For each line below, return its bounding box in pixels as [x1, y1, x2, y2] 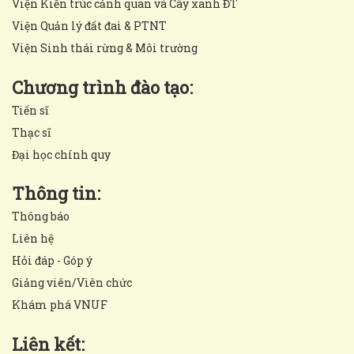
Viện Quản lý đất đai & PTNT [12, 17, 167, 33]
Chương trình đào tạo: [12, 75, 193, 99]
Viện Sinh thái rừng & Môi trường [12, 40, 198, 55]
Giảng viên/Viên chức [12, 274, 132, 290]
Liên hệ [12, 230, 54, 246]
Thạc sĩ [12, 124, 51, 140]
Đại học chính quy [12, 146, 111, 162]
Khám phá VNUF [12, 296, 107, 312]
